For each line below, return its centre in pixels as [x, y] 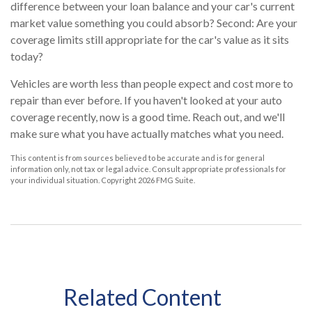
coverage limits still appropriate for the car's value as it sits [150, 39]
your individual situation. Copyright [74, 180]
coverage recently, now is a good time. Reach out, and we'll [148, 117]
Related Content [142, 297]
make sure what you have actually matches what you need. [147, 133]
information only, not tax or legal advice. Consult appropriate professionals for [148, 169]
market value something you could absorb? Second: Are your [154, 23]
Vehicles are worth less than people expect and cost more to [152, 83]
